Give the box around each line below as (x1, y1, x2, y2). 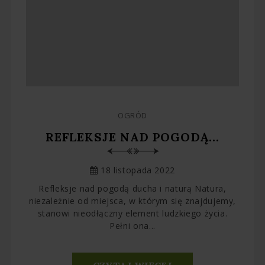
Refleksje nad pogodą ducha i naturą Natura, (38, 182, 227, 194)
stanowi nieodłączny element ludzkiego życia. (37, 207, 228, 219)
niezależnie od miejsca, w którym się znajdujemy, (28, 195, 237, 206)
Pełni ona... (109, 219, 156, 231)
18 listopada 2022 (98, 164, 175, 176)
